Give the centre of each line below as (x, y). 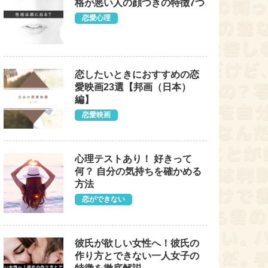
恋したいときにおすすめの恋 (137, 74)
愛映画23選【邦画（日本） (133, 87)
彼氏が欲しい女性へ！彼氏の (137, 243)
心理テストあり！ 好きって (133, 159)
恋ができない (103, 199)
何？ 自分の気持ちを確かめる (138, 171)
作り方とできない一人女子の (137, 256)
